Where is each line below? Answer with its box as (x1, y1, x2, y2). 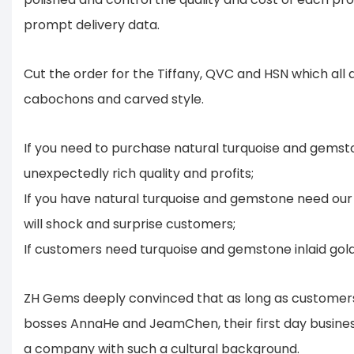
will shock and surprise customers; (24, 214, 235, 233)
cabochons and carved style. (24, 89, 204, 108)
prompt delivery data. (24, 15, 160, 34)
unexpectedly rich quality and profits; (24, 164, 254, 183)
